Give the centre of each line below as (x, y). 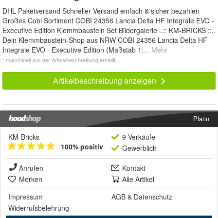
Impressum (26, 197)
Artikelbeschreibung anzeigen (105, 81)
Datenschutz (153, 197)
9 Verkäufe (139, 137)
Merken (31, 179)
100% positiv (82, 147)
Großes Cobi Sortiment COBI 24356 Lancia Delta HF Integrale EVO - (108, 21)
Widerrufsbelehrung (39, 208)
